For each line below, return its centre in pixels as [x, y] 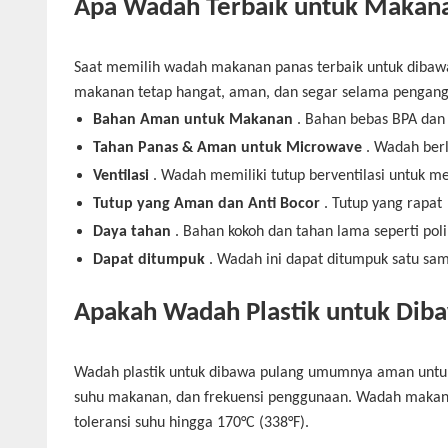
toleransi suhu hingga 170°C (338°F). [191, 422]
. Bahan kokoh [218, 231]
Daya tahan [132, 231]
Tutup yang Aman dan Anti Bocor [207, 203]
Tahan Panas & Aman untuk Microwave [228, 147]
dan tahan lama [319, 231]
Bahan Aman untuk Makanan [193, 119]
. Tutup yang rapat [381, 203]
